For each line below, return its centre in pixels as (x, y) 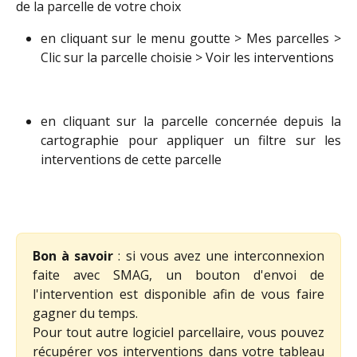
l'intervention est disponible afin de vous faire (178, 294)
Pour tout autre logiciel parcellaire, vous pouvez (178, 333)
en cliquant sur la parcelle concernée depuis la (191, 121)
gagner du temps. (85, 314)
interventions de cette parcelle (131, 159)
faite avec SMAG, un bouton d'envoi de (178, 275)
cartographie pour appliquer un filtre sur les (191, 140)
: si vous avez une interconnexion (221, 256)
